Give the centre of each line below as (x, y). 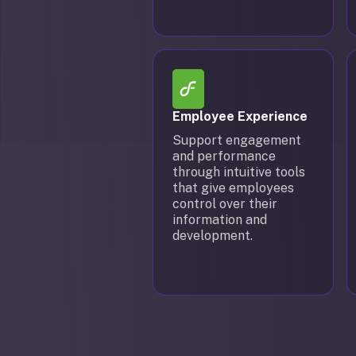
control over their (225, 204)
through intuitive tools (239, 172)
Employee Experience (240, 116)
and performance (224, 156)
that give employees (233, 188)
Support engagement (237, 140)
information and (220, 220)
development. (213, 236)
